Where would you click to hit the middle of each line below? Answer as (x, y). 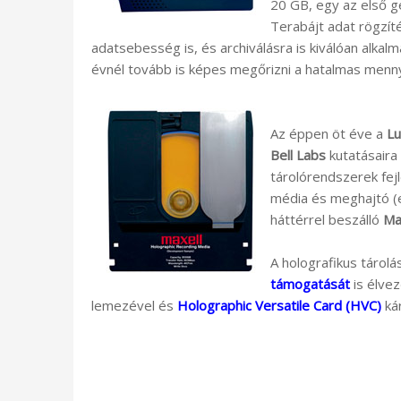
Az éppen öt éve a (328, 133)
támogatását (310, 283)
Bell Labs (298, 154)
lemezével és (134, 305)
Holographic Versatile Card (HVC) (279, 305)
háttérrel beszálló (327, 219)
